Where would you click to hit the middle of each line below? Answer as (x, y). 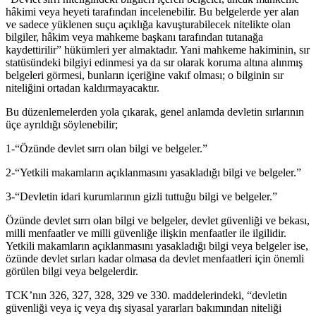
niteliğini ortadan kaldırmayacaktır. (83, 88)
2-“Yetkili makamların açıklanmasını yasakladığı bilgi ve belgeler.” (153, 173)
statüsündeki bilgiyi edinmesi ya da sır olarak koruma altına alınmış (154, 63)
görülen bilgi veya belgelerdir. (72, 272)
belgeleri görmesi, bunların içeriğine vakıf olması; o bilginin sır (145, 75)
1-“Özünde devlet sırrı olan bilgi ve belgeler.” (107, 149)
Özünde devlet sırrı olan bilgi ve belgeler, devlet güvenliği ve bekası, (158, 221)
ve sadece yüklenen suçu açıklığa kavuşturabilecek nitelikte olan (148, 25)
